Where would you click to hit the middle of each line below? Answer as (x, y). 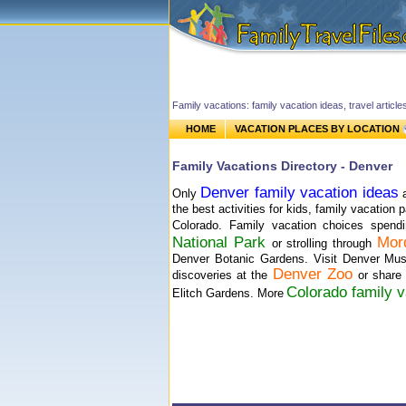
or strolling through (324, 243)
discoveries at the (222, 275)
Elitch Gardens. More (228, 293)
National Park (222, 242)
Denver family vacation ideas (300, 193)
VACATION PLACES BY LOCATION (317, 129)
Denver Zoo (315, 274)
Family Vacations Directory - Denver (282, 166)
